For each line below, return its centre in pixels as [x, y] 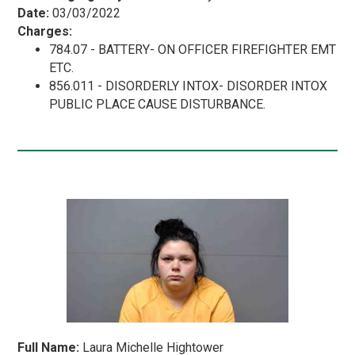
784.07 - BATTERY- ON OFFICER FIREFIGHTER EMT [193, 49]
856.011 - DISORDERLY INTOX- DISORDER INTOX [189, 86]
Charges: [45, 31]
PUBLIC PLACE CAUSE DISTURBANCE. [158, 104]
